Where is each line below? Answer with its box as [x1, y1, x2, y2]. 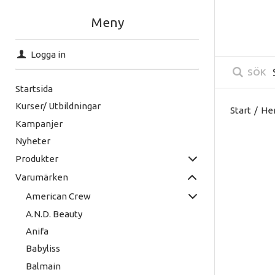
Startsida [15, 83, 53, 95]
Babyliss [25, 243, 60, 254]
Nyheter [15, 135, 50, 146]
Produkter [15, 153, 58, 165]
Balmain [25, 260, 61, 271]
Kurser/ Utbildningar [15, 101, 101, 112]
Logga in [31, 48, 66, 60]
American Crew [25, 190, 91, 201]
